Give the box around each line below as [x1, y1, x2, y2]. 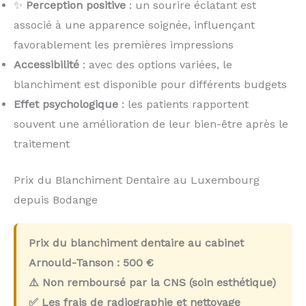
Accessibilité [14, 58, 79, 72]
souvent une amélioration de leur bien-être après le [14, 117, 288, 131]
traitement [14, 137, 70, 151]
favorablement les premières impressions [14, 38, 234, 52]
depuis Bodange [14, 193, 98, 207]
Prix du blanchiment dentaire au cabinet [29, 236, 244, 250]
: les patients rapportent [118, 98, 249, 111]
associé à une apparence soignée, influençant [14, 18, 255, 32]
